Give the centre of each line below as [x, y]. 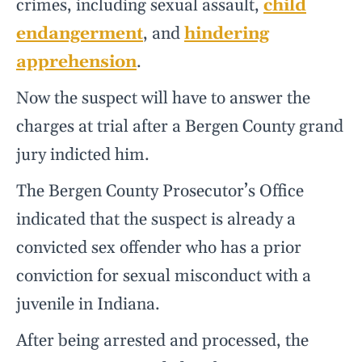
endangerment [80, 34]
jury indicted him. [83, 156]
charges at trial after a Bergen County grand [180, 127]
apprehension [76, 63]
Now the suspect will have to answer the [163, 99]
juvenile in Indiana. [88, 305]
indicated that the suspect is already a [156, 220]
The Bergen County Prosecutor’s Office [160, 192]
